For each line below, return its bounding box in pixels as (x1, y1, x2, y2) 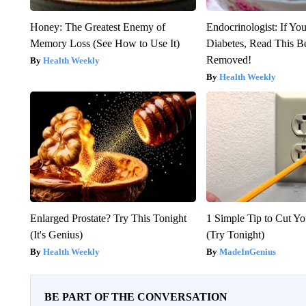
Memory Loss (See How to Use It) (29, 37, 180, 49)
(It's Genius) (29, 228, 83, 240)
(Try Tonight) (206, 228, 265, 240)
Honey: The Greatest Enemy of (29, 20, 165, 33)
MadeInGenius (219, 246, 277, 257)
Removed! (206, 53, 252, 66)
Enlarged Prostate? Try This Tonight (29, 212, 186, 224)
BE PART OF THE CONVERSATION (44, 290, 227, 303)
